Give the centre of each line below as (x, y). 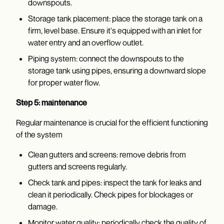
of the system (39, 135)
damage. (43, 207)
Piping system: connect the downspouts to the (106, 59)
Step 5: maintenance (51, 103)
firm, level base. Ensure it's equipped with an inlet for (115, 31)
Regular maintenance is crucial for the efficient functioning (112, 123)
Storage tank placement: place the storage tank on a (115, 19)
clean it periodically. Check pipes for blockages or (110, 195)
